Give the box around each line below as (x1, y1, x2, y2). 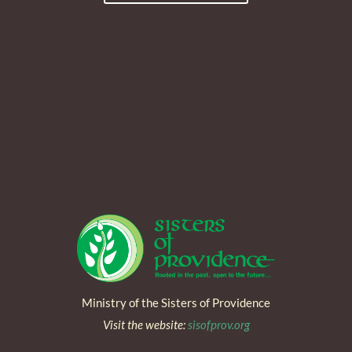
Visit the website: (102, 317, 188, 332)
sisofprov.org (187, 317, 250, 332)
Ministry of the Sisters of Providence (82, 295, 270, 310)
